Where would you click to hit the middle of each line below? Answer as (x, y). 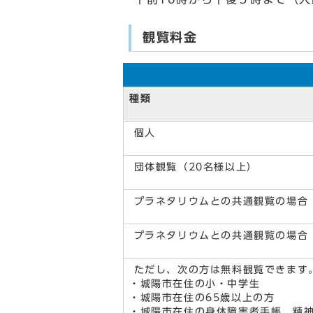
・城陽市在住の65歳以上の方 (202, 298)
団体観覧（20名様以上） (194, 167)
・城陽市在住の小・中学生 (195, 284)
